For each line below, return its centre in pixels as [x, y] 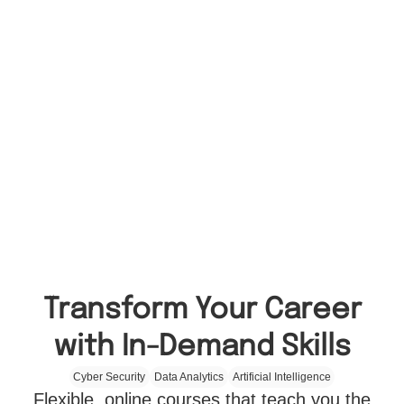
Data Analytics [189, 376]
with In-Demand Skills [202, 347]
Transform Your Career [202, 310]
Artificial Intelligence [281, 376]
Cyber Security [110, 376]
